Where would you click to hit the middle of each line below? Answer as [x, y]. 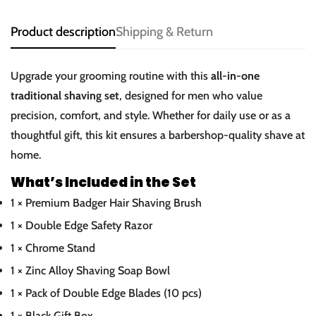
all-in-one [235, 76]
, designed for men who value [191, 96]
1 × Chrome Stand [53, 248]
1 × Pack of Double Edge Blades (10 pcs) [106, 293]
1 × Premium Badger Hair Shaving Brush [106, 203]
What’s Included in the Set [103, 183]
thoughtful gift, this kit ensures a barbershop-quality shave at [158, 135]
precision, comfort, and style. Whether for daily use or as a [151, 116]
